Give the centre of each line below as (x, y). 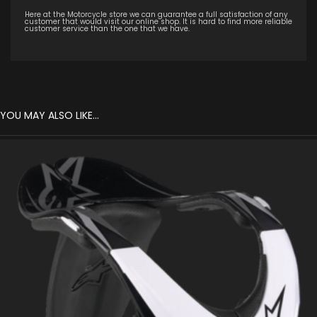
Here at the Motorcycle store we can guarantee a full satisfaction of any (156, 15)
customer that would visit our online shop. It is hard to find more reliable (158, 22)
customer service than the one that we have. (107, 29)
